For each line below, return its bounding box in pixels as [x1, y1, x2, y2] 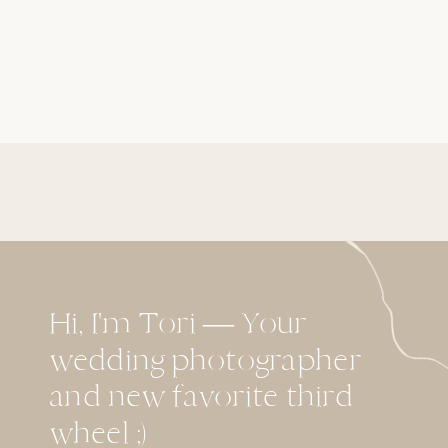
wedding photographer [49, 341, 362, 378]
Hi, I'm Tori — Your [49, 305, 307, 342]
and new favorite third [49, 377, 353, 415]
